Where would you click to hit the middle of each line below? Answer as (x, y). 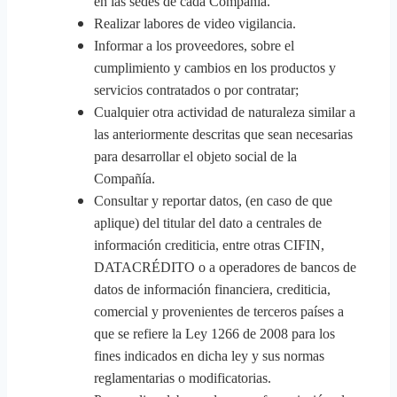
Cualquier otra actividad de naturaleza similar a (225, 112)
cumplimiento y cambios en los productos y (215, 68)
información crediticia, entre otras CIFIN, (209, 245)
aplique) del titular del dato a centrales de (208, 223)
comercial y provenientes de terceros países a (219, 311)
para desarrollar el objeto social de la (195, 156)
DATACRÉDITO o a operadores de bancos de (225, 267)
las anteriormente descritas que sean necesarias (223, 134)
